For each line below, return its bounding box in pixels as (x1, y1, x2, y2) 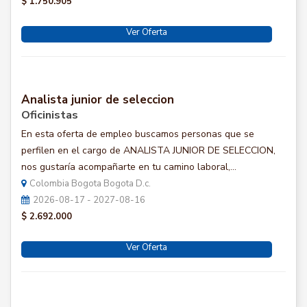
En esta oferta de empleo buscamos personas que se (21, 127, 254, 140)
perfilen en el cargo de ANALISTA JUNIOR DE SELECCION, (21, 144, 275, 157)
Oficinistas (21, 108, 78, 123)
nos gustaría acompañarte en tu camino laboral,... (21, 160, 236, 173)
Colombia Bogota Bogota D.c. (29, 177, 151, 190)
